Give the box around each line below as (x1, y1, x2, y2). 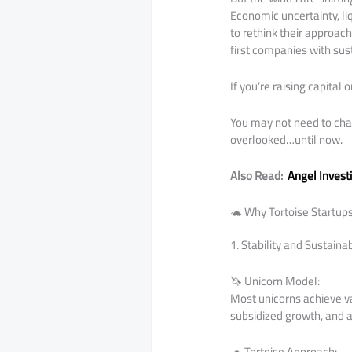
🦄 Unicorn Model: (230, 269, 321, 293)
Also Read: (230, 164, 288, 188)
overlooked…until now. (230, 128, 343, 152)
